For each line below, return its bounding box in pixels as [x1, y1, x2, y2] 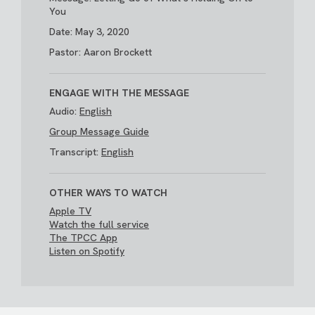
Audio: [49, 105, 79, 118]
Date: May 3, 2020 [49, 25, 129, 39]
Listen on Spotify [49, 245, 124, 258]
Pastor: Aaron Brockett [49, 46, 152, 59]
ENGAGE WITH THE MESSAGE [49, 86, 189, 100]
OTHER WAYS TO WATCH [49, 186, 167, 200]
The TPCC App [49, 231, 117, 245]
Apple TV [49, 205, 91, 218]
